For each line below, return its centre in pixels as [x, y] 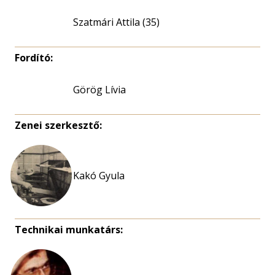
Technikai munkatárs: [69, 230]
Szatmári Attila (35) [116, 22]
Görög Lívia [99, 90]
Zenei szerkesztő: [58, 126]
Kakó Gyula [99, 176]
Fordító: [34, 58]
